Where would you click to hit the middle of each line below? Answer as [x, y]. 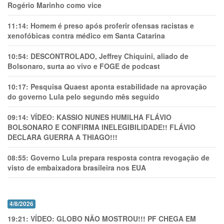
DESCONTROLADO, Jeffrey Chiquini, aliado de [109, 56]
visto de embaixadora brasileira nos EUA [77, 167]
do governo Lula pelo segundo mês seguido [83, 96]
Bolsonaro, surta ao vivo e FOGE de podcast [84, 66]
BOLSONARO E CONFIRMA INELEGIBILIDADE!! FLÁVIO [101, 127]
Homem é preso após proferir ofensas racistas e [112, 25]
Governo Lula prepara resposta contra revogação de [120, 157]
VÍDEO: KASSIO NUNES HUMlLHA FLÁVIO [101, 117]
